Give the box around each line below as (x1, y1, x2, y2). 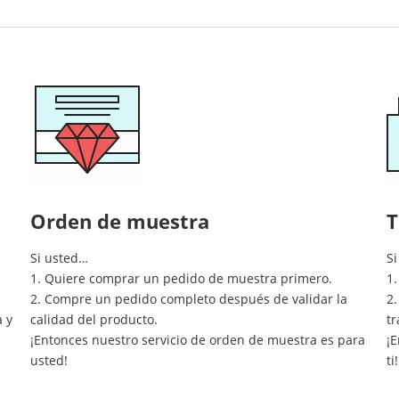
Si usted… (30, 249, 88, 266)
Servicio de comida (160, 106, 286, 124)
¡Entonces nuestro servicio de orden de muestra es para (30, 331, 365, 348)
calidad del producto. (30, 311, 158, 328)
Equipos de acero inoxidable (160, 66, 350, 84)
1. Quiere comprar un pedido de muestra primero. (30, 270, 332, 287)
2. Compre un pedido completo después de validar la (30, 290, 347, 307)
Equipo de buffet (160, 26, 273, 44)
